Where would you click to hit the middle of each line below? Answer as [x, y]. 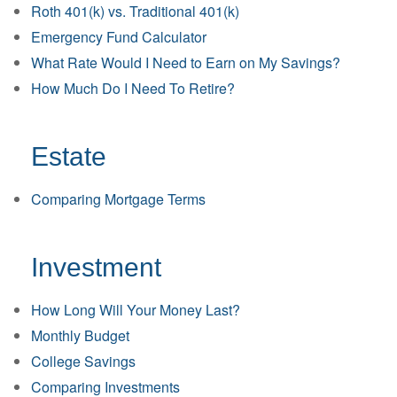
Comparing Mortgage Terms [118, 199]
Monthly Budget [80, 335]
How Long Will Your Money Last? [136, 310]
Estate [69, 156]
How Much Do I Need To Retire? [133, 88]
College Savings [83, 361]
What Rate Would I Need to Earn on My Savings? [186, 62]
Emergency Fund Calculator [119, 37]
